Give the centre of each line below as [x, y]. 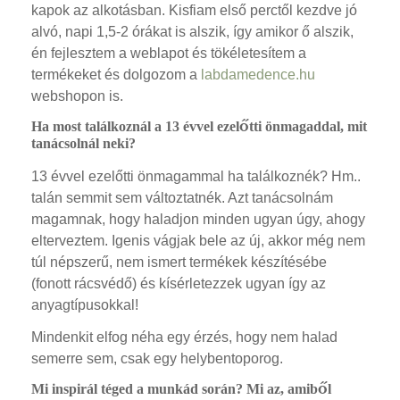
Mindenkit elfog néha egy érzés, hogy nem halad [184, 337]
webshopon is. [77, 96]
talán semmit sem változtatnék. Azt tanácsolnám [182, 197]
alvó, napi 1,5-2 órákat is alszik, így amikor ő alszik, [192, 31]
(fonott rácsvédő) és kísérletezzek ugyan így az [179, 283]
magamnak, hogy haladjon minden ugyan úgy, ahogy [198, 219]
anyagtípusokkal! [85, 304]
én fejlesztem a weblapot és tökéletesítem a [169, 53]
